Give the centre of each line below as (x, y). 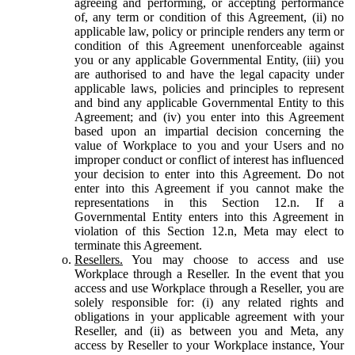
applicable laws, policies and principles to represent (209, 88)
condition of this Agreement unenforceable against (209, 45)
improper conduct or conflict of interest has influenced (209, 159)
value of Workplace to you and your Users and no (209, 145)
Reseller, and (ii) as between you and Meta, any (209, 330)
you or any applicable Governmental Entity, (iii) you (209, 59)
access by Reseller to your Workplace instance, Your (209, 345)
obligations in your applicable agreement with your (209, 316)
